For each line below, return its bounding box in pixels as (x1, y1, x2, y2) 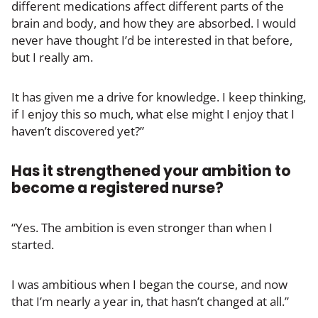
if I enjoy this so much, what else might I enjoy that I (11, 105, 295, 122)
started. (11, 236, 54, 253)
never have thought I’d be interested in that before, (11, 31, 292, 48)
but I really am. (11, 48, 93, 65)
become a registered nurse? (11, 177, 224, 198)
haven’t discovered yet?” (11, 122, 144, 139)
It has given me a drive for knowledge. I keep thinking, (11, 88, 306, 105)
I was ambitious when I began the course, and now (11, 275, 287, 292)
